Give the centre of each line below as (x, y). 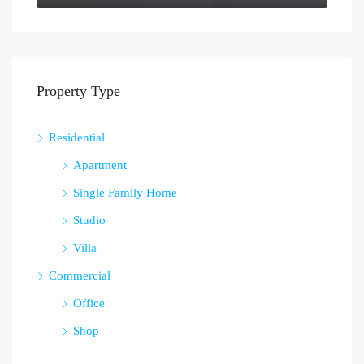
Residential (77, 138)
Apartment (100, 165)
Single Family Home (125, 193)
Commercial (80, 276)
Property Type (78, 91)
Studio (89, 221)
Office (89, 303)
